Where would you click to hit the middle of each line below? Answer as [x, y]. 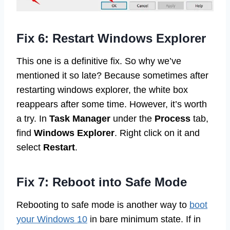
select [30, 148]
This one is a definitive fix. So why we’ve [99, 61]
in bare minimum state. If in [144, 219]
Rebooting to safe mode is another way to [103, 205]
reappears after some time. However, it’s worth [112, 104]
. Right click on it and [157, 133]
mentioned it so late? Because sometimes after [112, 76]
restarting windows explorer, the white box [102, 90]
